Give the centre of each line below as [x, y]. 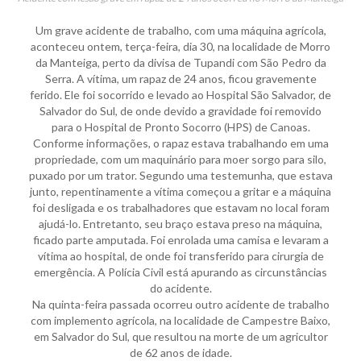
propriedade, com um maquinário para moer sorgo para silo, [180, 159]
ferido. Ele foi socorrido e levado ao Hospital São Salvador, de [180, 94]
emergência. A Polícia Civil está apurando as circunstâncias [180, 272]
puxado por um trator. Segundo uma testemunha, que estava [180, 175]
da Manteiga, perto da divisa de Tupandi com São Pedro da [180, 62]
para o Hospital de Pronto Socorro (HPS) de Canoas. [180, 127]
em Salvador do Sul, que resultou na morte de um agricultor [180, 336]
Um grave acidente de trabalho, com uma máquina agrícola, [180, 30]
